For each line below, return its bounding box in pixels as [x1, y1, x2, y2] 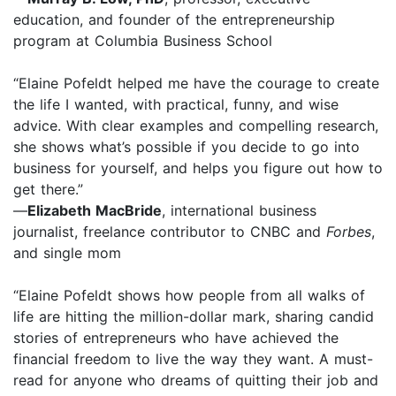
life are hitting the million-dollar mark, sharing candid [13, 307, 374, 325]
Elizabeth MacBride [27, 201, 162, 219]
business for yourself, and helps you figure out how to [13, 158, 383, 177]
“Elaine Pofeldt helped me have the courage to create [13, 73, 379, 92]
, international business [162, 201, 316, 219]
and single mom [13, 243, 121, 262]
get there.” [13, 179, 83, 198]
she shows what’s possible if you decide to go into [13, 137, 360, 156]
